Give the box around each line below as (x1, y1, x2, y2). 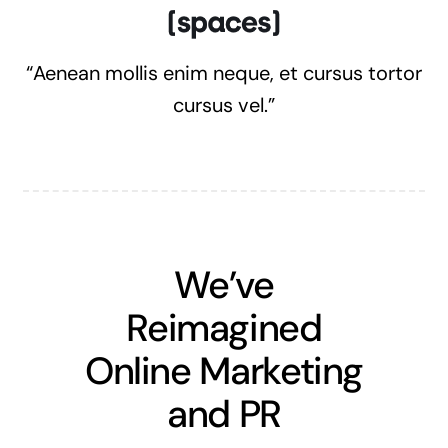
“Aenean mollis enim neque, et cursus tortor (26, 59, 422, 86)
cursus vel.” (173, 91, 275, 118)
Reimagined (126, 302, 322, 353)
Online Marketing (84, 345, 364, 396)
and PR (167, 388, 281, 439)
